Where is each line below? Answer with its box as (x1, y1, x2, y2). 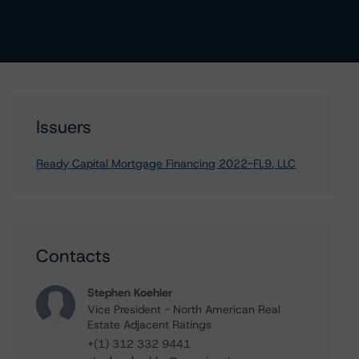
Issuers (36, 115, 92, 139)
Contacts (36, 244, 111, 268)
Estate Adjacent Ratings (87, 317, 212, 332)
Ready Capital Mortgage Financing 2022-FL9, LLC (36, 156, 296, 171)
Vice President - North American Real (87, 302, 281, 317)
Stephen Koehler (87, 285, 173, 300)
